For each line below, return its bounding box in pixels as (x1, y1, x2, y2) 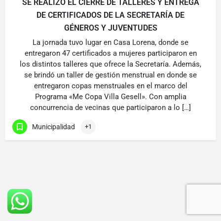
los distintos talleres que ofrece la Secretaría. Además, (20, 60, 201, 69)
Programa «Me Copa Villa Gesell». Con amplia (35, 92, 186, 101)
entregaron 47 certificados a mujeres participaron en (24, 49, 197, 58)
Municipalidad (32, 122, 75, 131)
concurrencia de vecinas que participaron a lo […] (30, 103, 191, 112)
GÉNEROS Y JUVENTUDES (64, 23, 157, 33)
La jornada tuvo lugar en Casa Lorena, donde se (33, 38, 188, 47)
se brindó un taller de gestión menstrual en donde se (24, 71, 197, 79)
